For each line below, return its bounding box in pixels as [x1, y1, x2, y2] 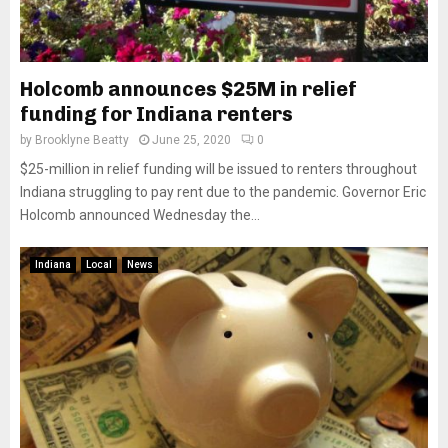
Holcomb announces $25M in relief [20, 77, 357, 101]
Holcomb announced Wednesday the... [20, 207, 260, 223]
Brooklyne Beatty [35, 133, 129, 147]
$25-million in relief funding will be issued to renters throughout [20, 161, 417, 177]
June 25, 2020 [152, 133, 231, 147]
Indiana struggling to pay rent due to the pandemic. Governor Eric [20, 184, 426, 200]
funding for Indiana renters [20, 102, 293, 126]
